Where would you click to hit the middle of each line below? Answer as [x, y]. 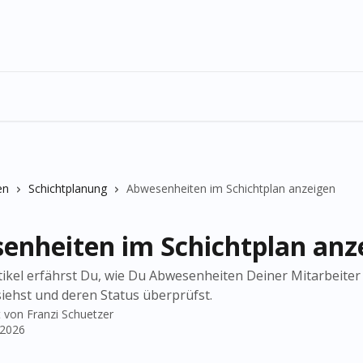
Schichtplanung [68, 188]
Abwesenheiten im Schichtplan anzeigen [231, 188]
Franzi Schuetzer [70, 314]
